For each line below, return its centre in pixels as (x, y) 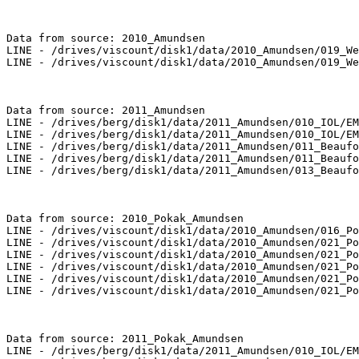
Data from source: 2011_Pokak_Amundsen (125, 339)
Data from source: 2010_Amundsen (106, 38)
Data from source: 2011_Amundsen (106, 111)
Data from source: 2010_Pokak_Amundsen (125, 219)
